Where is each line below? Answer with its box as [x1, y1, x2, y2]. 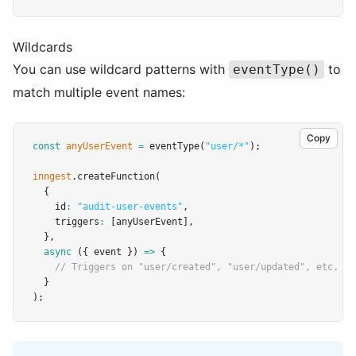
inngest [33, 171, 72, 182]
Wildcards [13, 39, 72, 55]
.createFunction [72, 171, 155, 182]
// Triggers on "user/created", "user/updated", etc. [55, 261, 339, 273]
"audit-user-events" [77, 201, 183, 212]
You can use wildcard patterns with [13, 61, 229, 77]
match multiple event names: [13, 84, 185, 100]
